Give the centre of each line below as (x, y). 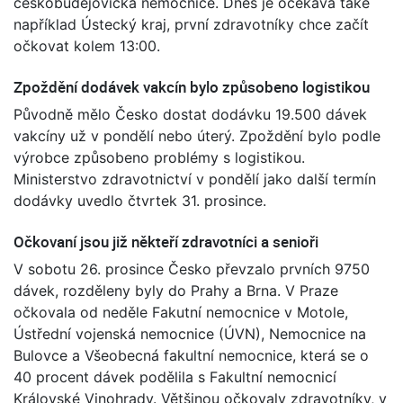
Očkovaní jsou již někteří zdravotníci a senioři (166, 241)
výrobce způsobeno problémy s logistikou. (159, 157)
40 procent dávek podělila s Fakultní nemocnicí (175, 376)
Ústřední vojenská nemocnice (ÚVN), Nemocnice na (190, 333)
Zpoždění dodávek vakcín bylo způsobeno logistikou (192, 86)
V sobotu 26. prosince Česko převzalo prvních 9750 (192, 269)
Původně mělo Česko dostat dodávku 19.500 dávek (190, 114)
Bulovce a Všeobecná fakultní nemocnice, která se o (191, 355)
